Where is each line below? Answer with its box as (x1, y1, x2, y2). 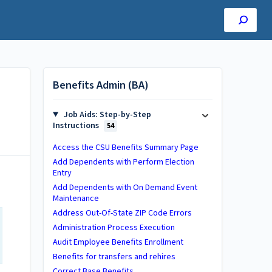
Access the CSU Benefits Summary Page (53, 141, 199, 154)
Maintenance (53, 192, 99, 205)
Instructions (53, 120, 101, 132)
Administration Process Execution (53, 222, 175, 234)
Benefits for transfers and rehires (53, 251, 175, 263)
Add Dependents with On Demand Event (53, 182, 197, 194)
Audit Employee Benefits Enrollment (53, 236, 183, 248)
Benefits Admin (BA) (53, 78, 149, 93)
